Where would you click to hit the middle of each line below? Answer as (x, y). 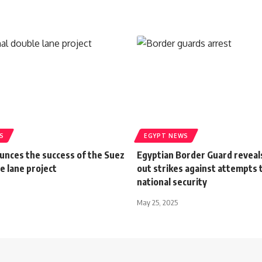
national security (172, 182)
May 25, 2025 (157, 202)
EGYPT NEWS (166, 135)
